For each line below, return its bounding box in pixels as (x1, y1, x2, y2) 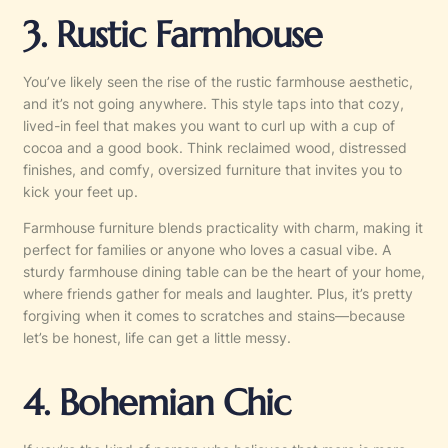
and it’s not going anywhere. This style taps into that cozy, (23, 94, 404, 112)
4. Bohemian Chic (23, 379, 290, 425)
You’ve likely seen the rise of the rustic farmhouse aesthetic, (23, 72, 413, 90)
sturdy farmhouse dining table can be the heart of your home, (23, 262, 425, 280)
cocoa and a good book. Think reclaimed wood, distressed (23, 138, 407, 156)
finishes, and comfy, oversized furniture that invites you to (23, 160, 402, 178)
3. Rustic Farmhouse (23, 11, 322, 57)
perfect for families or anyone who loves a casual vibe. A (23, 240, 391, 258)
